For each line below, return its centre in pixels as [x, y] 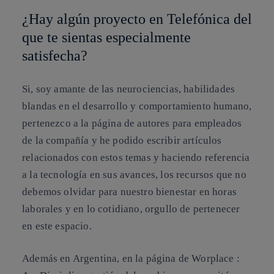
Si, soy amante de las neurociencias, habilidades [129, 89]
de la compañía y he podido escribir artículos [122, 140]
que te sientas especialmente [106, 38]
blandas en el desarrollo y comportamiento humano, [137, 106]
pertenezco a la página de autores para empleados [132, 123]
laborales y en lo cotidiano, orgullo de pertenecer [131, 209]
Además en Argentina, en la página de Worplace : [131, 259]
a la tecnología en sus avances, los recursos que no [134, 174]
